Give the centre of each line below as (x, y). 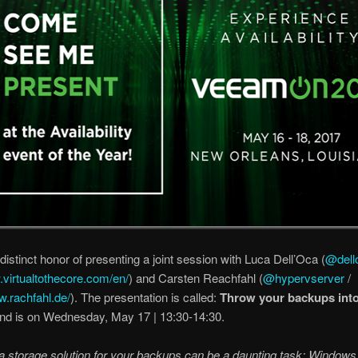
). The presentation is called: (145, 296)
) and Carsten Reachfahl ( (195, 277)
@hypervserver (303, 277)
